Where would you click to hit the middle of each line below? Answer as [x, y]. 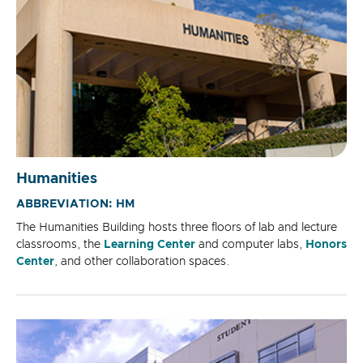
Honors [326, 245]
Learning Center [149, 245]
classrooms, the [60, 245]
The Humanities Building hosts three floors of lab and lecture [177, 228]
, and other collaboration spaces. [142, 262]
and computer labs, [250, 245]
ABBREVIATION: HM [76, 205]
